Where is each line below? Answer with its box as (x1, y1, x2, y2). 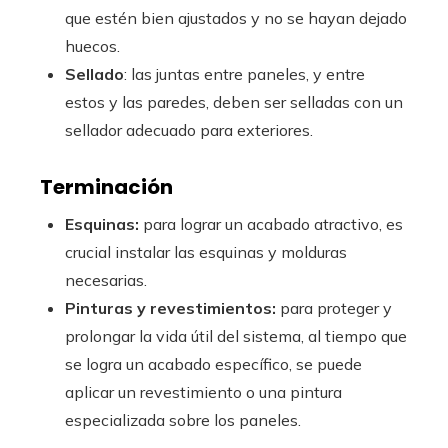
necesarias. (65, 270, 147, 290)
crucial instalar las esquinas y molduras (65, 242, 347, 262)
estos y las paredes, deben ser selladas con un (65, 92, 403, 112)
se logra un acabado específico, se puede (65, 354, 362, 374)
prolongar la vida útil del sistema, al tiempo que (65, 326, 407, 346)
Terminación (40, 173, 173, 201)
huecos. (65, 36, 120, 56)
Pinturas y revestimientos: (65, 298, 276, 318)
